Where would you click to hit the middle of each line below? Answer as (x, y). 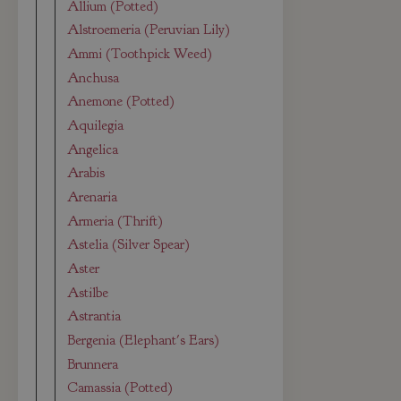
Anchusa (94, 77)
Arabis (86, 173)
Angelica (93, 149)
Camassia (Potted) (120, 388)
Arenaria (93, 197)
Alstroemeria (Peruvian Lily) (149, 30)
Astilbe (88, 292)
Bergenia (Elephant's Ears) (144, 340)
